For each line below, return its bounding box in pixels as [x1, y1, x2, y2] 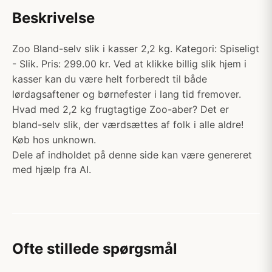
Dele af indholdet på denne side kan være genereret [12, 149, 252, 161]
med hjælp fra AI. [12, 163, 91, 175]
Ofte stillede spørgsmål [12, 240, 177, 257]
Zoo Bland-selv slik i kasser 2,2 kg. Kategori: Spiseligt [12, 42, 259, 55]
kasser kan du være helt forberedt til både [12, 73, 207, 85]
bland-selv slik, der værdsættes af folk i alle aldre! [12, 118, 243, 131]
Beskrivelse [12, 9, 95, 27]
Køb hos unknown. [12, 134, 96, 146]
